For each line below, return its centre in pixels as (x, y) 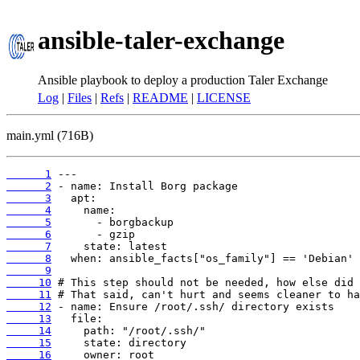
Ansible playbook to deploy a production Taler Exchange (183, 80)
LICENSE (224, 98)
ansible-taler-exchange (161, 41)
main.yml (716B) (50, 135)
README (160, 98)
